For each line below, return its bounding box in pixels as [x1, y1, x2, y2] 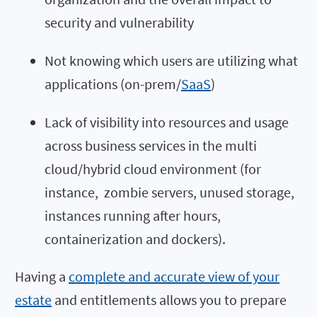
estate [15, 290, 52, 309]
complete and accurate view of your [69, 267, 279, 285]
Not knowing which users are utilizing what [45, 51, 298, 69]
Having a [15, 267, 69, 285]
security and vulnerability [45, 13, 194, 31]
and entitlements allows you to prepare [52, 290, 287, 309]
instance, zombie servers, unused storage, [45, 183, 294, 201]
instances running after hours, [45, 206, 221, 224]
